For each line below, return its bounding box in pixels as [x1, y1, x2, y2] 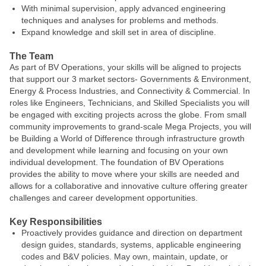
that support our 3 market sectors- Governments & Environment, [9, 74, 251, 84]
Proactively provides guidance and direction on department [21, 228, 242, 237]
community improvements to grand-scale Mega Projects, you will [9, 122, 251, 131]
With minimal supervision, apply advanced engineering [21, 4, 226, 13]
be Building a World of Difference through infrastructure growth [9, 134, 245, 143]
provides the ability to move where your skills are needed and [9, 169, 239, 179]
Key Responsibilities [9, 217, 102, 227]
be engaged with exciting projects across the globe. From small [9, 110, 246, 119]
